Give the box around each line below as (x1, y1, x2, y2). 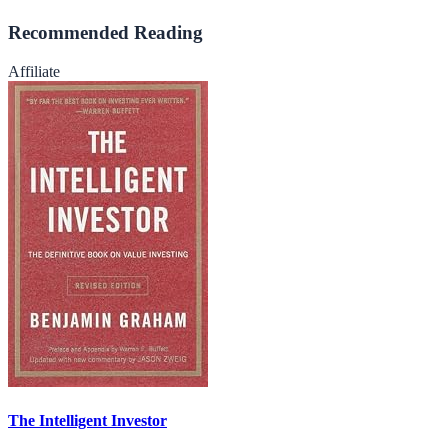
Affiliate (8, 62, 60, 80)
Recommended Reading (8, 22, 203, 43)
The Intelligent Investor (8, 411, 167, 429)
